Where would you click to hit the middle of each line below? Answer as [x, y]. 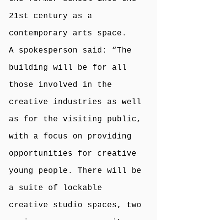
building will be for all [70, 68]
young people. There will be [78, 171]
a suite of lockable [58, 188]
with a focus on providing [73, 136]
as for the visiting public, [78, 119]
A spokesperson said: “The [73, 50]
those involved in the [63, 85]
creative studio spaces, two [78, 205]
